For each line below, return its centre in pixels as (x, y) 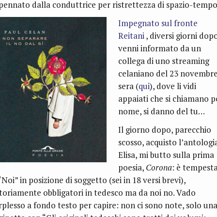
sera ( (128, 86)
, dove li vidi (174, 86)
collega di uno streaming (163, 61)
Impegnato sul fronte (158, 23)
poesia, (132, 168)
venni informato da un (159, 48)
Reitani (131, 36)
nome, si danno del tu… (161, 111)
